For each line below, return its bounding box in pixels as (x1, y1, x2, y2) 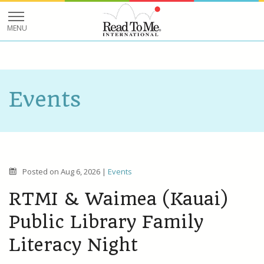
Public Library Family (9, 212, 203, 233)
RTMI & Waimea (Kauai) (9, 189, 227, 210)
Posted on (22, 166, 61, 177)
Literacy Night (9, 235, 138, 256)
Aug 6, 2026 (61, 166, 102, 177)
